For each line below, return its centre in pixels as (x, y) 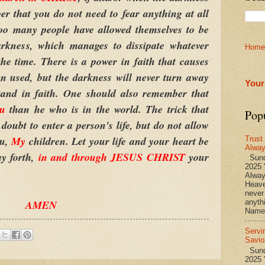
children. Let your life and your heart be (119, 141)
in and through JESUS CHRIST (113, 157)
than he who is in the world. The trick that (107, 109)
